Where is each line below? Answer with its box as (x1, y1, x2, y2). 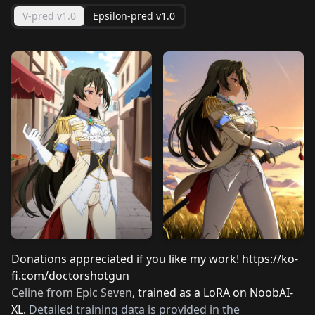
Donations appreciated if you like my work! (11, 250, 242, 266)
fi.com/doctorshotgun (11, 267, 129, 283)
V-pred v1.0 (22, 9, 76, 22)
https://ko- (242, 250, 298, 266)
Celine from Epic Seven (11, 284, 132, 300)
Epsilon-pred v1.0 (93, 9, 175, 22)
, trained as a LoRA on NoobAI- (132, 284, 293, 300)
